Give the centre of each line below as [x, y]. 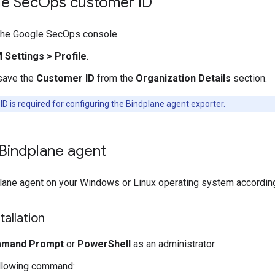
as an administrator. [173, 244]
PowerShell [104, 244]
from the [115, 78]
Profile [69, 56]
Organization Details [183, 78]
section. [249, 78]
